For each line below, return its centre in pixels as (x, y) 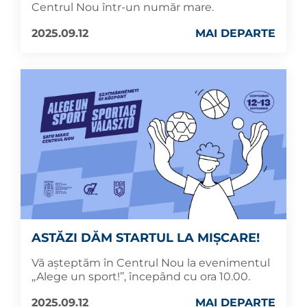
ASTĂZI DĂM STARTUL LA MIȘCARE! (146, 237)
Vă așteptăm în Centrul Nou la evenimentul (151, 262)
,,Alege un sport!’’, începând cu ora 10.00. (141, 276)
